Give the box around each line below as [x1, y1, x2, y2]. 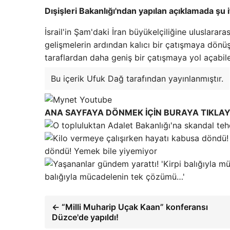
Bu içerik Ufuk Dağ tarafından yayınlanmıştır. [51, 73, 223, 84]
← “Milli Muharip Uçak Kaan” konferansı [52, 202, 208, 212]
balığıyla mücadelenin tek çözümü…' [45, 171, 185, 182]
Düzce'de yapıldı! [52, 212, 119, 222]
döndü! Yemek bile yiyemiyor [45, 146, 157, 156]
